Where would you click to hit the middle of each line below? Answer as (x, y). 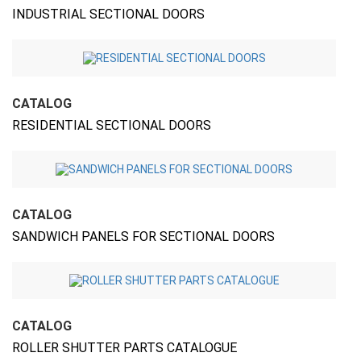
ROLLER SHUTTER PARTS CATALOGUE (124, 348)
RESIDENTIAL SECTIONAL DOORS (112, 125)
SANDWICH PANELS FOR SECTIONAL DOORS (143, 237)
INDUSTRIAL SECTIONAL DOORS (108, 14)
